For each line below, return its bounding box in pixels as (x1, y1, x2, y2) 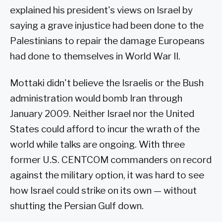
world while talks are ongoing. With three (10, 138, 185, 150)
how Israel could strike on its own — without (10, 184, 197, 196)
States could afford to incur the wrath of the (10, 123, 200, 135)
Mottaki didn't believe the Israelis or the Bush (10, 77, 204, 89)
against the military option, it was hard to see (10, 169, 204, 181)
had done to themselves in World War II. (10, 50, 180, 62)
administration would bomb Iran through (10, 92, 182, 104)
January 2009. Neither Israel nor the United (10, 108, 194, 119)
